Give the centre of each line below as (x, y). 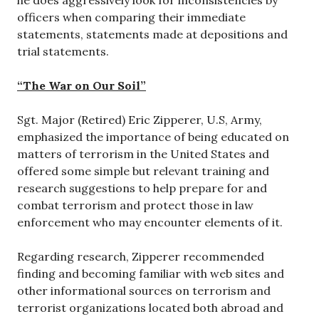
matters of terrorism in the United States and (143, 154)
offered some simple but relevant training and (143, 171)
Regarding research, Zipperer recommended (141, 257)
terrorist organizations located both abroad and (150, 308)
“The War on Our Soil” (82, 86)
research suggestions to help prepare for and (142, 188)
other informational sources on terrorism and (144, 291)
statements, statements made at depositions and (152, 35)
